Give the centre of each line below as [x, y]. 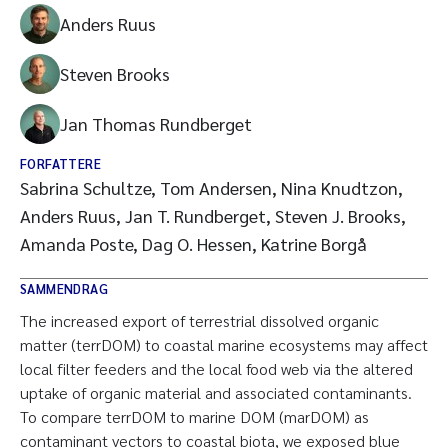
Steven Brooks [115, 73]
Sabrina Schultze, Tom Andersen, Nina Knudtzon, [211, 187]
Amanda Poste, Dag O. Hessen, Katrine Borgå [193, 243]
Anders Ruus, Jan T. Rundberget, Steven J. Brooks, [213, 215]
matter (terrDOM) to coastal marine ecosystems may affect [224, 344]
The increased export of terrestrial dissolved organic [199, 320]
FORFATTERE [60, 163]
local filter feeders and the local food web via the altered [216, 368]
